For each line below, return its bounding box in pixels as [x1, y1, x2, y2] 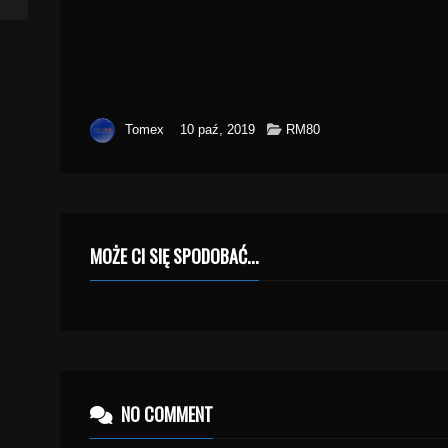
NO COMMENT [117, 401, 213, 427]
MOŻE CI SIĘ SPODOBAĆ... [90, 243, 259, 269]
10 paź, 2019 [180, 122, 255, 137]
